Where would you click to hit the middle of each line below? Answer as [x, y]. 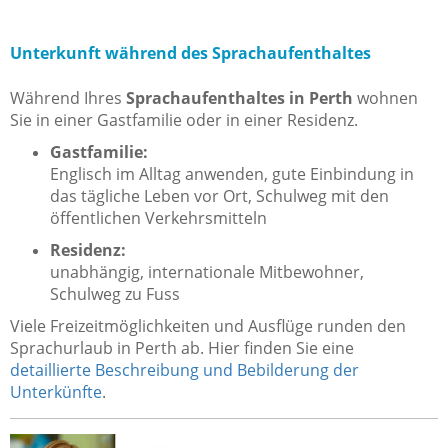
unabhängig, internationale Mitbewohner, [207, 272]
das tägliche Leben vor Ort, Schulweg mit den [219, 196]
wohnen [385, 98]
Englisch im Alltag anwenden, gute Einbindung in [232, 174]
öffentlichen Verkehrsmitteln [158, 218]
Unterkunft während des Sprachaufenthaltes [190, 53]
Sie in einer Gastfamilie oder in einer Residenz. [184, 120]
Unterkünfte [56, 392]
